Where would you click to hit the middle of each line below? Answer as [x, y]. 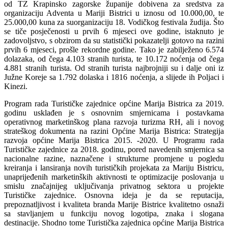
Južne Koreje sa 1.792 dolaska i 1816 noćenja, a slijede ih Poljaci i [114, 77]
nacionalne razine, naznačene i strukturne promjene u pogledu [114, 158]
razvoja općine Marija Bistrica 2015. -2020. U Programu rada [114, 140]
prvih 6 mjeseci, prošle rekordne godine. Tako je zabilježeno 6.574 [114, 49]
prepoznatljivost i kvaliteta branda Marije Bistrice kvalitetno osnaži [114, 204]
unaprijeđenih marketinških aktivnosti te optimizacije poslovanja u [114, 177]
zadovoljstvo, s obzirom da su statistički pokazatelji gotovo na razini [114, 40]
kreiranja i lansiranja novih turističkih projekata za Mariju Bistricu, [114, 167]
